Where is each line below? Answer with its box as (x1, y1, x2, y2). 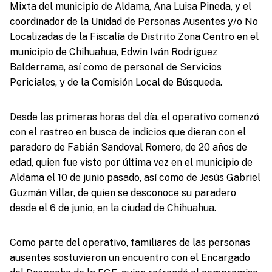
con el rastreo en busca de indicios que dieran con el (9, 126, 246, 138)
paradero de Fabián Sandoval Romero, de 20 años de (9, 141, 247, 153)
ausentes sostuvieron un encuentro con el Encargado (9, 251, 250, 263)
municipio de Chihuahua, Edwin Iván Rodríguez (9, 46, 217, 58)
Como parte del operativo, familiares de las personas (9, 236, 250, 248)
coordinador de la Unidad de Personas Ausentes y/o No (9, 15, 258, 27)
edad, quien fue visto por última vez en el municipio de (9, 156, 253, 168)
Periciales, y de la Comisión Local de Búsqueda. (9, 76, 222, 88)
